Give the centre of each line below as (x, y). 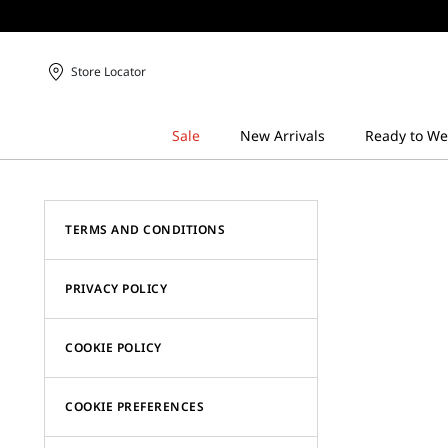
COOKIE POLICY (113, 347)
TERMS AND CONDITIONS (145, 229)
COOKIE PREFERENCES (134, 406)
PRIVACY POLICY (116, 288)
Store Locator (109, 71)
